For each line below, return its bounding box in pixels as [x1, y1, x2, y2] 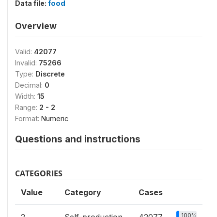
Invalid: [15, 58, 39, 67]
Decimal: [15, 80, 45, 89]
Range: [15, 103, 39, 111]
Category [64, 187, 101, 197]
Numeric [41, 114, 68, 123]
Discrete [35, 69, 65, 78]
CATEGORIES [15, 168, 62, 179]
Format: [15, 114, 41, 123]
